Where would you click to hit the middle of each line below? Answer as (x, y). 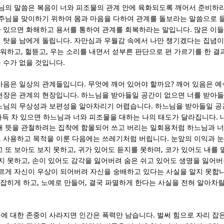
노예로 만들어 (63, 183)
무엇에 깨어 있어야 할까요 (129, 84)
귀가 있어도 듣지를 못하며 (119, 150)
